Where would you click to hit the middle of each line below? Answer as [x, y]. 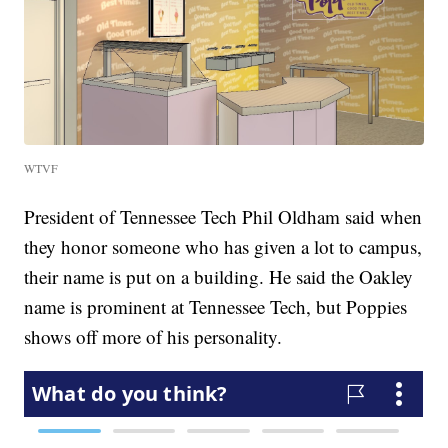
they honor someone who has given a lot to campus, [223, 246]
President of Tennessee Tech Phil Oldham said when [223, 216]
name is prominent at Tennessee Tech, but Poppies [216, 306]
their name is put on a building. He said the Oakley [219, 276]
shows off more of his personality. [153, 336]
